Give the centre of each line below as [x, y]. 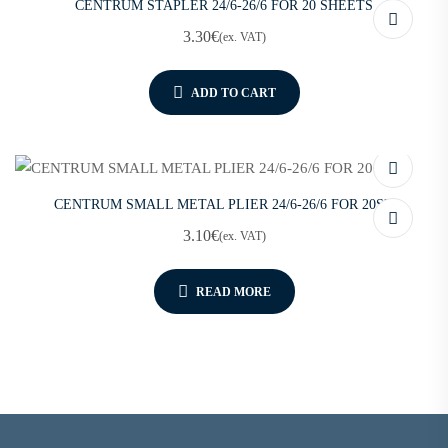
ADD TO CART [233, 92]
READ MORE [233, 291]
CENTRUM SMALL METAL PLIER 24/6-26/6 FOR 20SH [224, 205]
